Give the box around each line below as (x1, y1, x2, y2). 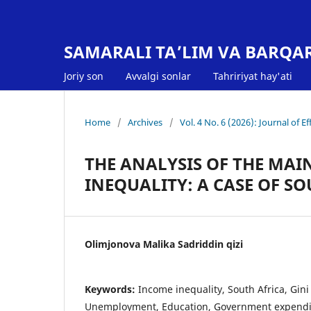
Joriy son (64, 69, 103, 83)
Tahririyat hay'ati (213, 69, 292, 83)
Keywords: (85, 282, 138, 296)
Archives (128, 115, 162, 128)
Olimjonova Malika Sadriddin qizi (85, 237, 243, 251)
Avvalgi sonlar (126, 69, 191, 83)
